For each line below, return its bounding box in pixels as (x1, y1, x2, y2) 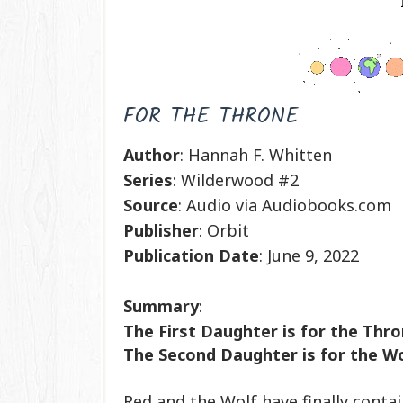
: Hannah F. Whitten (180, 143, 332, 166)
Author (123, 143, 180, 166)
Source (123, 193, 178, 216)
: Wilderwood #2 (173, 168, 299, 191)
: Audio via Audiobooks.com (178, 193, 391, 216)
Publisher (123, 219, 199, 241)
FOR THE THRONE (123, 98, 299, 134)
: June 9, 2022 (259, 244, 359, 266)
